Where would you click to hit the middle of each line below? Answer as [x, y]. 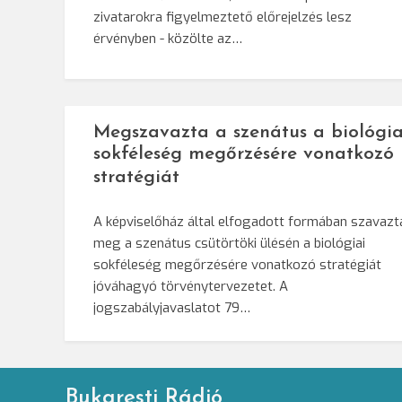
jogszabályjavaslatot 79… [172, 308]
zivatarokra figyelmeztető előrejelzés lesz [223, 17]
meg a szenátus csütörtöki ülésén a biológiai [229, 244]
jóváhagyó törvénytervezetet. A [191, 287]
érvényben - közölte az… [168, 38]
